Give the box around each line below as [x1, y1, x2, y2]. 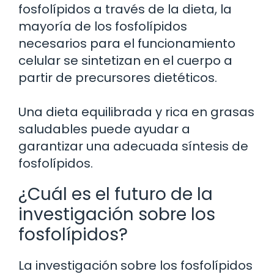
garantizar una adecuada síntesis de [18, 137, 248, 155]
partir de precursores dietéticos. [18, 68, 217, 86]
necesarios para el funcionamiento [18, 34, 235, 52]
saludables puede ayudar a [18, 120, 190, 138]
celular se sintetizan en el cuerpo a [18, 51, 232, 69]
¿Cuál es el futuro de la [18, 182, 213, 206]
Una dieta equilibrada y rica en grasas [18, 103, 254, 120]
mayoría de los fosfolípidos [18, 17, 187, 35]
